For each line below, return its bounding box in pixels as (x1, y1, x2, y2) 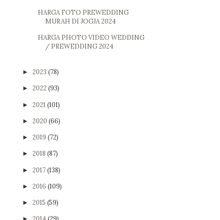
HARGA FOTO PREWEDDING (38, 8, 129, 17)
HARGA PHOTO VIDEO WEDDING (38, 33, 145, 42)
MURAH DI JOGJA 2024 (45, 17, 116, 26)
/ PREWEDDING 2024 (45, 42, 114, 51)
